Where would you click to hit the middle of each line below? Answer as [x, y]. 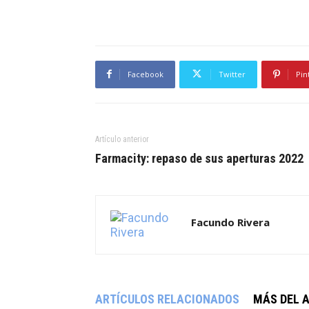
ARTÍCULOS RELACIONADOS [167, 299]
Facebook [146, 74]
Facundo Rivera [230, 222]
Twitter [232, 74]
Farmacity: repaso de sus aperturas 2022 [199, 158]
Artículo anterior [122, 139]
